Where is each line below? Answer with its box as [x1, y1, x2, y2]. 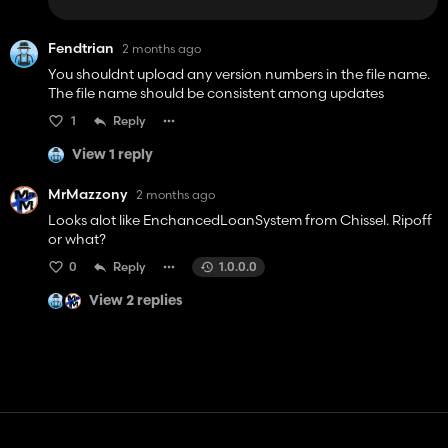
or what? [48, 230, 106, 249]
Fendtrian [48, 39, 114, 58]
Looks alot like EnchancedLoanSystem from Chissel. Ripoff [48, 211, 432, 230]
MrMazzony [48, 185, 128, 204]
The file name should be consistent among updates [48, 84, 384, 103]
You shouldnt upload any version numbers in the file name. [48, 65, 430, 84]
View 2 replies [89, 293, 183, 309]
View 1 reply [72, 147, 153, 163]
